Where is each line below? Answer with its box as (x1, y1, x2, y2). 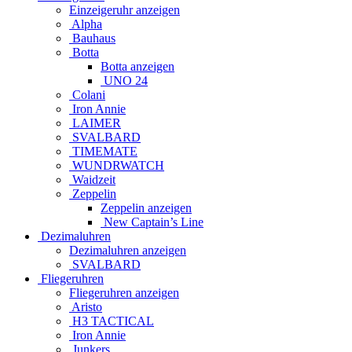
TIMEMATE (69, 144, 137, 158)
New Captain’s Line (101, 214, 203, 229)
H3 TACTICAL (69, 313, 154, 328)
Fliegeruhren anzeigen (69, 285, 179, 299)
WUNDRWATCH (69, 158, 164, 172)
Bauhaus (69, 31, 115, 45)
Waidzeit (69, 172, 115, 186)
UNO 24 (101, 73, 148, 87)
